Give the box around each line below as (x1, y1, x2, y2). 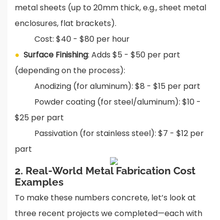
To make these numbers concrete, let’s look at (15, 192, 196, 204)
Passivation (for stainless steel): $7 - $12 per (15, 128, 204, 139)
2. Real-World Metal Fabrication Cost (15, 165, 195, 177)
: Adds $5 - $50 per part (88, 49, 180, 61)
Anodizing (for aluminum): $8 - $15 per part (15, 81, 200, 92)
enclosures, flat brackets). (15, 18, 116, 29)
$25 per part (15, 112, 64, 124)
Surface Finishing (24, 49, 88, 61)
